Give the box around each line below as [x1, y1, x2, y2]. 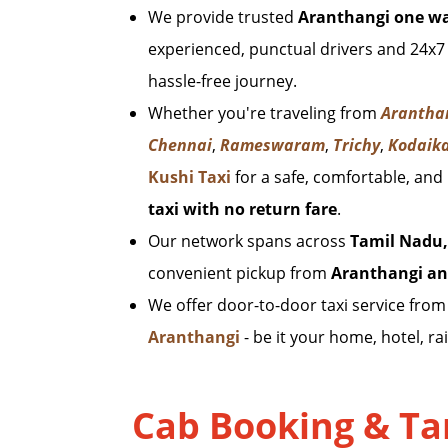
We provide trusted [148, 6, 298, 28]
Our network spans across [148, 230, 350, 252]
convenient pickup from [148, 262, 331, 284]
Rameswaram [220, 134, 325, 156]
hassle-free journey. [148, 70, 297, 92]
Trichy [333, 134, 380, 156]
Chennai [148, 134, 212, 156]
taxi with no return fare [148, 198, 337, 220]
